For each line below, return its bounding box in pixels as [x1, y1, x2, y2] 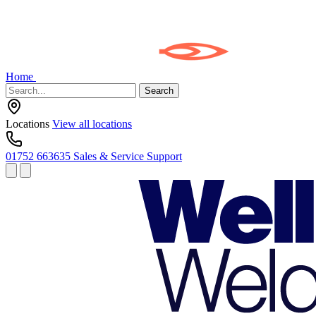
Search [145, 85, 174, 96]
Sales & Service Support [73, 150, 182, 162]
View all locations [52, 118, 132, 130]
